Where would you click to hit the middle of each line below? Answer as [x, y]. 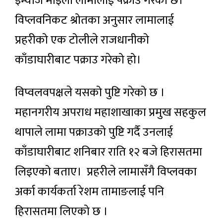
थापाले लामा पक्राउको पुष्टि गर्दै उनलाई [94, 132]
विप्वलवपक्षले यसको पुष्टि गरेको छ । [90, 92]
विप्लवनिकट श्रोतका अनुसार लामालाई [94, 20]
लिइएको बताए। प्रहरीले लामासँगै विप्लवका [106, 172]
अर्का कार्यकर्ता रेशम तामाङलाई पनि [89, 192]
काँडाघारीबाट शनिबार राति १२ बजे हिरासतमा [109, 152]
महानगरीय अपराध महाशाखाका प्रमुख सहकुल [111, 112]
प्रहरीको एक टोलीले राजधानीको [82, 40]
